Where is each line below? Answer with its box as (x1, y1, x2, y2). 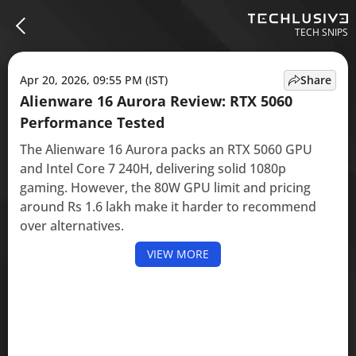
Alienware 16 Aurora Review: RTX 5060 (20, 91, 292, 110)
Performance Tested (20, 113, 164, 132)
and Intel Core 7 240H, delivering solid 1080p (20, 160, 286, 177)
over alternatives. (20, 217, 124, 234)
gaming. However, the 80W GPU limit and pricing (20, 179, 311, 196)
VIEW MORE (147, 246, 209, 261)
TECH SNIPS (295, 25, 348, 39)
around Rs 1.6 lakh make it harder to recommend (20, 198, 316, 215)
